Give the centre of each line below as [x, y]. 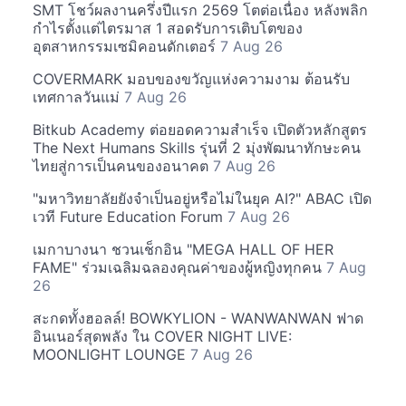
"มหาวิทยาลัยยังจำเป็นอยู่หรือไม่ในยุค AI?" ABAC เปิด [202, 198]
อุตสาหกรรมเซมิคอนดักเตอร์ [126, 46]
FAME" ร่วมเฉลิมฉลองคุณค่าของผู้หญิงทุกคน [179, 267]
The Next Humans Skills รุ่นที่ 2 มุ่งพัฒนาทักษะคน [197, 147]
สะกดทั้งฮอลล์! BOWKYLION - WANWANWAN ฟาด [198, 318]
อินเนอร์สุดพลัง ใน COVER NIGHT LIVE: [162, 336]
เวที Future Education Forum [130, 216]
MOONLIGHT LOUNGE [111, 354]
